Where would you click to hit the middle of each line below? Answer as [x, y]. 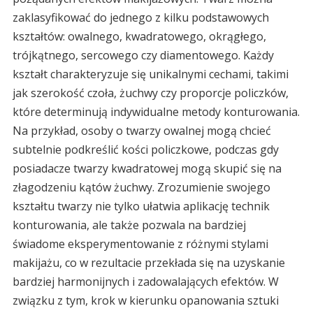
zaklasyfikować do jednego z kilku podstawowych [140, 18]
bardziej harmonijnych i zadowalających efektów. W [145, 282]
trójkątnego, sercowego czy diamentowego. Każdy [143, 56]
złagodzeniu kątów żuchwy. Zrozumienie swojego [141, 188]
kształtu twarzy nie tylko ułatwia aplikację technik [141, 206]
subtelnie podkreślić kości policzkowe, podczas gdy [145, 150]
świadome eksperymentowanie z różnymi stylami [140, 244]
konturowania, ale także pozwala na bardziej [129, 225]
